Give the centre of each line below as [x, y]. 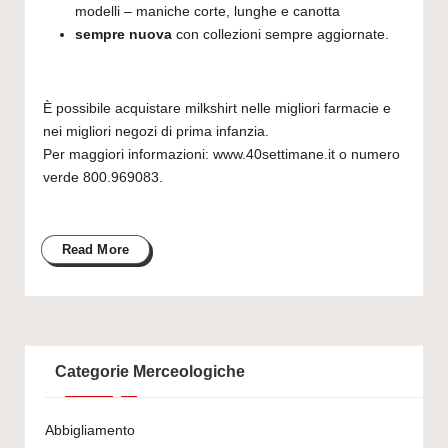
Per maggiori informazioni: [127, 154]
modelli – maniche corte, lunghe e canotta [207, 11]
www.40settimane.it [273, 154]
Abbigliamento [90, 430]
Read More [95, 249]
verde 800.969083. [102, 177]
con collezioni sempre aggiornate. [280, 34]
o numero [367, 154]
